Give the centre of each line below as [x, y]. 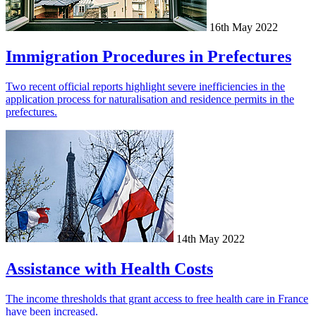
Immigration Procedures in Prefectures [148, 57]
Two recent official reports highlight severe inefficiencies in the [145, 87]
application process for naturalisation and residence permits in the [150, 99]
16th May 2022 [244, 27]
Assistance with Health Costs [109, 269]
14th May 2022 [211, 239]
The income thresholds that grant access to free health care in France [157, 299]
